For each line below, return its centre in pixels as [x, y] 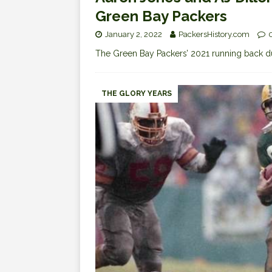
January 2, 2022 [134, 34]
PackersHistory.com [214, 34]
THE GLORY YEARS [137, 93]
